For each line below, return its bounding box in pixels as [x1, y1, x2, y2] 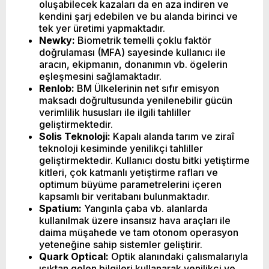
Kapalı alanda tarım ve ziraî [110, 130, 234, 142]
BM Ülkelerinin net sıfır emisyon [74, 82, 219, 94]
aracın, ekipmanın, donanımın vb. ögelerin [39, 58, 228, 70]
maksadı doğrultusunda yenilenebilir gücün [39, 94, 232, 106]
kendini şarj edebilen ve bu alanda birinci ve [39, 10, 238, 22]
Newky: [39, 34, 75, 46]
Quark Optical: [39, 250, 109, 262]
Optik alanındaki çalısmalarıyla [109, 250, 248, 262]
